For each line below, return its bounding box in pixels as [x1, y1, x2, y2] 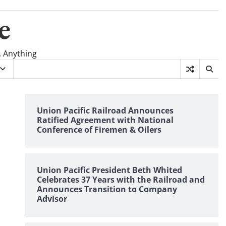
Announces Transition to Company [36, 184, 177, 195]
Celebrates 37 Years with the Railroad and [36, 174, 205, 185]
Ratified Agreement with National [36, 115, 174, 126]
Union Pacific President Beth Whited [36, 164, 182, 176]
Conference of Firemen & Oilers [36, 124, 161, 135]
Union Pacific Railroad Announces [36, 105, 174, 116]
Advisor [36, 193, 67, 204]
